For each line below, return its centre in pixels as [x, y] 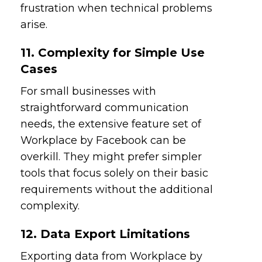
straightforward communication [105, 107]
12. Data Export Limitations [106, 234]
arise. [34, 24]
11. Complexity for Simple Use [113, 52]
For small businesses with [89, 91]
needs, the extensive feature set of [111, 124]
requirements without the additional [117, 189]
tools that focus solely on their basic [115, 173]
